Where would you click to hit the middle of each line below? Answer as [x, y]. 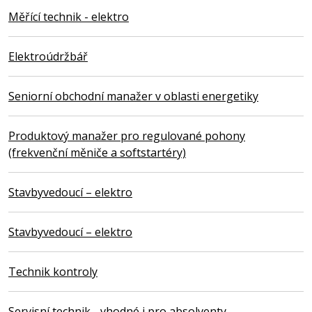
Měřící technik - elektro [69, 16]
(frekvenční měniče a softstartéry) [97, 152]
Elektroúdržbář [48, 56]
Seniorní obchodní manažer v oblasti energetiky [133, 96]
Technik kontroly [53, 271]
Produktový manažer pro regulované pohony [127, 135]
